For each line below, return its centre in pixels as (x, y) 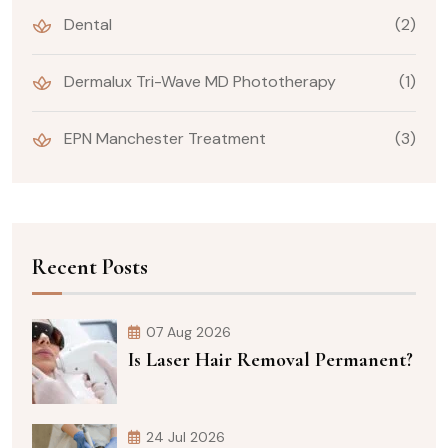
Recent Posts (90, 266)
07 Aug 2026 (188, 331)
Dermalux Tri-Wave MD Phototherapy (198, 82)
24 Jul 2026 (185, 436)
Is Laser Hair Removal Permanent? (270, 359)
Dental (86, 25)
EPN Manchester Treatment (163, 139)
